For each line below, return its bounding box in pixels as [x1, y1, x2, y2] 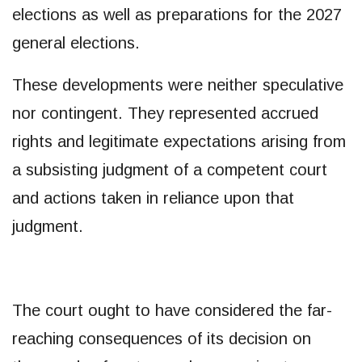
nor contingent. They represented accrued [12, 103, 318, 122]
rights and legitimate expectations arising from [12, 132, 346, 150]
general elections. [12, 33, 140, 52]
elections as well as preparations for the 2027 [12, 5, 342, 23]
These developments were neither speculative [12, 75, 343, 94]
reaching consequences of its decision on [12, 329, 311, 347]
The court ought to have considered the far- [12, 301, 332, 319]
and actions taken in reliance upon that [12, 188, 294, 207]
